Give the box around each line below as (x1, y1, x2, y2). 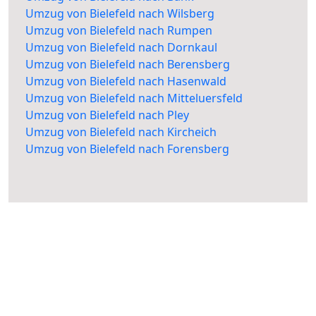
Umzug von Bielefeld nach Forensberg (25, 141, 229, 157)
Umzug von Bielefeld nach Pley (25, 107, 189, 123)
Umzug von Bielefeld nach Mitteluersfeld (25, 90, 243, 107)
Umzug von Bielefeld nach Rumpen (25, 23, 212, 39)
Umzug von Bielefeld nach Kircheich (25, 124, 217, 140)
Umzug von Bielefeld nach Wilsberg (25, 6, 214, 22)
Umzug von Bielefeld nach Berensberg (25, 56, 230, 73)
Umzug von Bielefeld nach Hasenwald (25, 73, 226, 90)
